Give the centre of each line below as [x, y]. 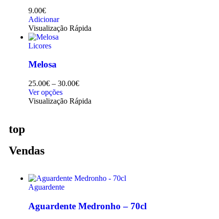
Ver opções [45, 92]
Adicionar [44, 19]
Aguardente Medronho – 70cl [88, 206]
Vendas [27, 151]
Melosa [43, 65]
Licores [40, 45]
